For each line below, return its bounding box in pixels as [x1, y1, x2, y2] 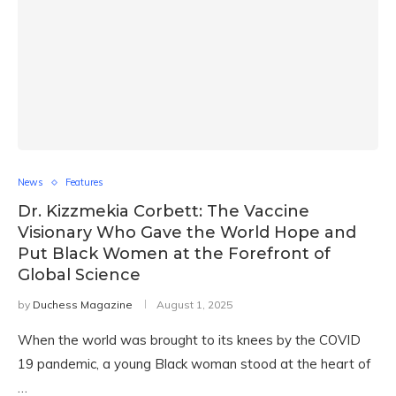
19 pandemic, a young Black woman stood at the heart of [18, 355, 371, 372]
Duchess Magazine [33, 298, 133, 311]
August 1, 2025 [156, 298, 232, 311]
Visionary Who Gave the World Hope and [18, 223, 356, 242]
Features [65, 176, 103, 188]
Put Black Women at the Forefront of [18, 244, 331, 263]
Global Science [18, 265, 149, 285]
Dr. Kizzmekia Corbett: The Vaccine [18, 202, 309, 221]
